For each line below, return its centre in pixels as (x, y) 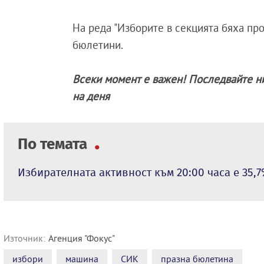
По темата (54, 144)
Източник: (24, 238)
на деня (91, 96)
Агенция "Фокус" (82, 238)
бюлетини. (98, 45)
